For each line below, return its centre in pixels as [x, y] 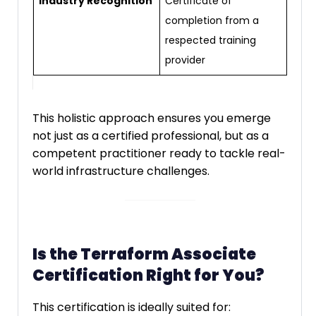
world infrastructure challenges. [121, 171]
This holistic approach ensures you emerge [152, 119]
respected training [211, 41]
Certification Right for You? [148, 276]
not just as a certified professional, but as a [151, 136]
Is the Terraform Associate [144, 255]
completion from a [212, 21]
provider [185, 60]
